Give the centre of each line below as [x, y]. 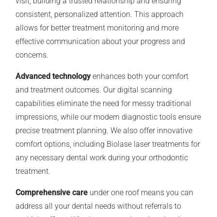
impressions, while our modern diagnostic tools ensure [108, 117]
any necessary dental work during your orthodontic [102, 158]
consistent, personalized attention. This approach [100, 15]
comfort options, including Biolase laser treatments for [108, 144]
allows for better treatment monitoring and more [97, 28]
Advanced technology [53, 77]
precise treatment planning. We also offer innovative [104, 131]
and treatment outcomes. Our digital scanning [94, 90]
